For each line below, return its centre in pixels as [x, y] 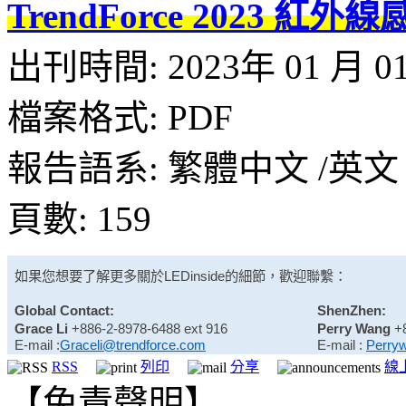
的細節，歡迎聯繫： [286, 275]
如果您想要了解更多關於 [89, 275]
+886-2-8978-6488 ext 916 [148, 328]
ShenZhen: [352, 310]
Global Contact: [64, 310]
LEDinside [194, 275]
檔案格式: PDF [120, 117]
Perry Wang [356, 328]
